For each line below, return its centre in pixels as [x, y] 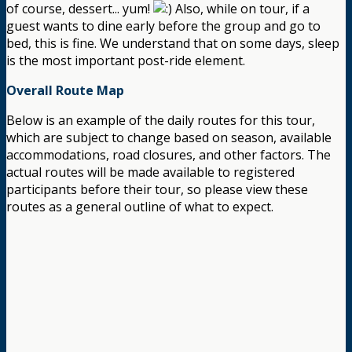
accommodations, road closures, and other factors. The [169, 155]
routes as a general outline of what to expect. [140, 207]
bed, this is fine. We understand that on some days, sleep [173, 44]
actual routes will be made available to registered [150, 172]
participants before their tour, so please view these [157, 190]
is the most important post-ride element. [126, 61]
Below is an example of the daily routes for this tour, [161, 121]
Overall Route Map [65, 91]
